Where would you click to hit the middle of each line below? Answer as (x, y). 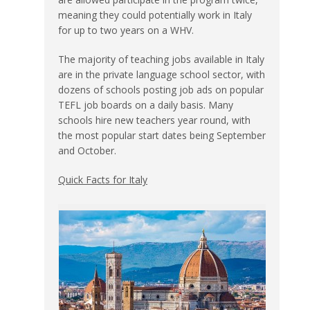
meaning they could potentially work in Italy (155, 15)
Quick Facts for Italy (103, 179)
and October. (87, 150)
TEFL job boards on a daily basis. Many (146, 104)
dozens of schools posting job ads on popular (161, 89)
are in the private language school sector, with (162, 74)
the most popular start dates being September (162, 135)
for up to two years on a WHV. (126, 30)
